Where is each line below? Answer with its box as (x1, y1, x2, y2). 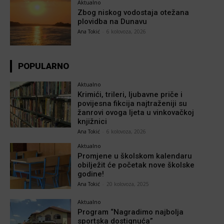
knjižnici (77, 117, 107, 126)
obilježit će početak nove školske (77, 160, 195, 170)
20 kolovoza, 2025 (106, 180, 149, 188)
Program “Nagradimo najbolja (77, 207, 184, 216)
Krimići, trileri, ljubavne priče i (77, 90, 183, 99)
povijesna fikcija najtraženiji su (77, 99, 187, 108)
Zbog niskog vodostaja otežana (77, 8, 189, 17)
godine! (77, 169, 104, 179)
